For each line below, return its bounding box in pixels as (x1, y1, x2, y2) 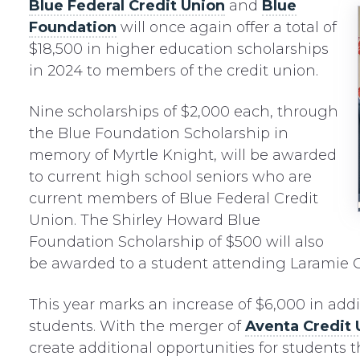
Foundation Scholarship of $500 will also (28, 233, 324, 251)
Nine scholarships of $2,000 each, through (28, 103, 338, 121)
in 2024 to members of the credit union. (28, 62, 318, 80)
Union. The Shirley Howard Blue (28, 211, 260, 229)
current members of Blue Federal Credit (28, 190, 318, 207)
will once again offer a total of (116, 18, 337, 36)
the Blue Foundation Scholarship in (28, 125, 288, 142)
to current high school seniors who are (28, 168, 312, 186)
